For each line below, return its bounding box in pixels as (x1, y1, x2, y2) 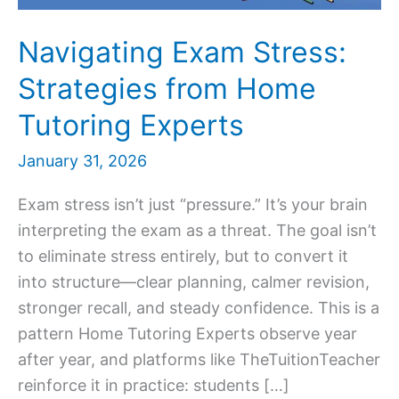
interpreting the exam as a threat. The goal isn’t (18, 221, 377, 240)
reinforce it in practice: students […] (18, 376, 289, 395)
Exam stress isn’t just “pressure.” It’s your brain (18, 195, 368, 215)
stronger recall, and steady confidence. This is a (18, 298, 379, 318)
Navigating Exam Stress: (18, 35, 346, 70)
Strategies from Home (18, 71, 316, 107)
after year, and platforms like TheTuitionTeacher (18, 350, 380, 370)
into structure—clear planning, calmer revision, (18, 273, 370, 292)
